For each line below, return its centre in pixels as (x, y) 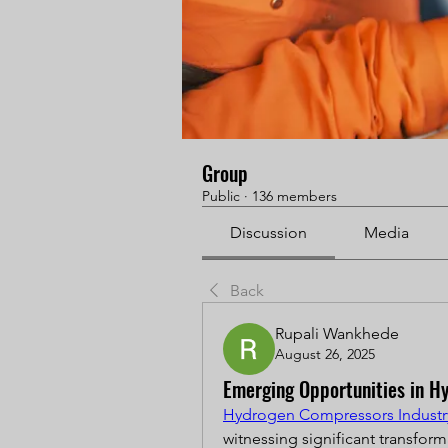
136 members (294, 196)
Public (221, 196)
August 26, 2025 (325, 354)
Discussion (269, 232)
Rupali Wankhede (337, 333)
